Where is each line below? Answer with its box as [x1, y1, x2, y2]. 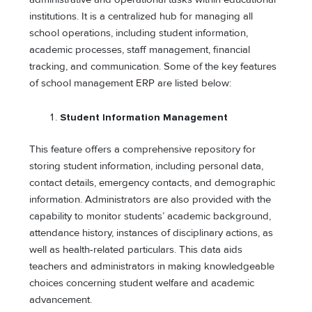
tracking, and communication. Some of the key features [29, 60, 277, 72]
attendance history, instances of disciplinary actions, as [29, 227, 274, 240]
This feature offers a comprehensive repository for [29, 143, 256, 156]
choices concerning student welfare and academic [29, 277, 255, 290]
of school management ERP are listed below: [29, 77, 235, 89]
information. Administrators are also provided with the [29, 194, 272, 206]
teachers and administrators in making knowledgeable [29, 260, 275, 273]
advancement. [29, 294, 93, 306]
